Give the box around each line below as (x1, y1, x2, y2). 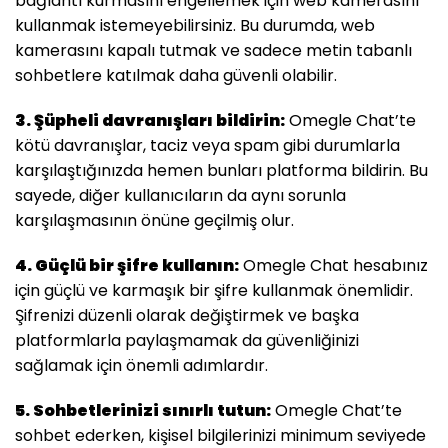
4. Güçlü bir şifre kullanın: (15, 253, 239, 277)
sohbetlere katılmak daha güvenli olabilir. (15, 63, 337, 87)
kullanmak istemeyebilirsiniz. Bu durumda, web (15, 13, 375, 37)
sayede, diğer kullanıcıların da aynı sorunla (15, 183, 346, 207)
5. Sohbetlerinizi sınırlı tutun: (15, 398, 271, 422)
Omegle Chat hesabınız (239, 253, 428, 277)
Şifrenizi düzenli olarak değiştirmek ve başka (15, 303, 359, 327)
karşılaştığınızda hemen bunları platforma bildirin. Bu (15, 158, 428, 182)
